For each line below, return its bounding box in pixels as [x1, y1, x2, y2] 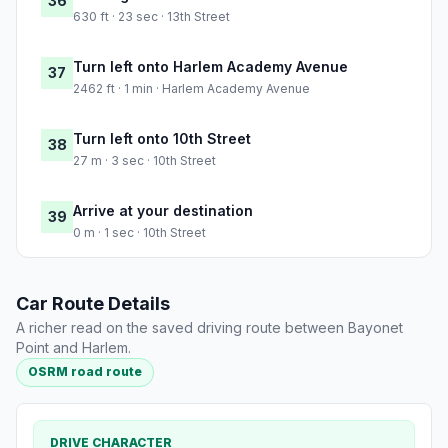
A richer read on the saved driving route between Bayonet [16, 319, 403, 337]
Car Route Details [16, 293, 170, 315]
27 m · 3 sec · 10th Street [73, 153, 216, 169]
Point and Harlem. [16, 339, 131, 357]
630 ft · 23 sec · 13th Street [73, 9, 230, 25]
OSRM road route [28, 364, 143, 380]
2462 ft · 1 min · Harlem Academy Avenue [73, 81, 310, 97]
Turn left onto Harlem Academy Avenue [73, 58, 348, 76]
